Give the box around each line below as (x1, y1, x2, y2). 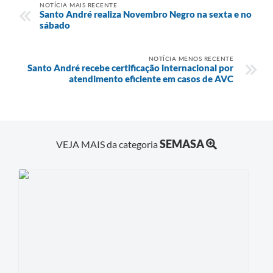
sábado (40, 19, 70, 30)
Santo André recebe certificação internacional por (27, 62, 233, 73)
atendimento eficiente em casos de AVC (69, 73, 233, 84)
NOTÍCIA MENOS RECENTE (148, 54, 233, 62)
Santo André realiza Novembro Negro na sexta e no (40, 8, 252, 19)
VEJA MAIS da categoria (56, 138, 160, 151)
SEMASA (160, 137, 204, 151)
